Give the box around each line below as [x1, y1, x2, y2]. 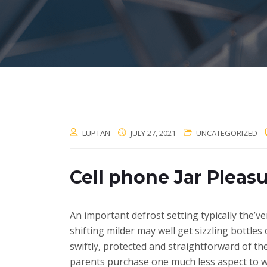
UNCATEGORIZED [196, 128, 257, 139]
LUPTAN [82, 128, 110, 139]
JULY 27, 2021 [129, 128, 176, 139]
